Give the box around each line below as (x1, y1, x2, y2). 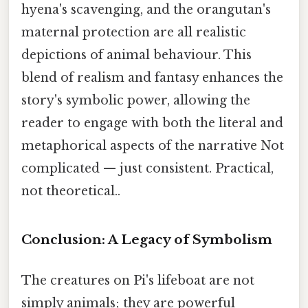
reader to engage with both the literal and (21, 115, 283, 131)
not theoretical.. (21, 183, 120, 199)
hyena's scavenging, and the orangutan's (21, 1, 271, 17)
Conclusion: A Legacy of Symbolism (21, 231, 272, 247)
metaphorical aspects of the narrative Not (21, 137, 284, 153)
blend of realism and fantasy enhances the (21, 69, 283, 85)
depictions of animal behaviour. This (21, 47, 252, 63)
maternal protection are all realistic (21, 24, 246, 40)
